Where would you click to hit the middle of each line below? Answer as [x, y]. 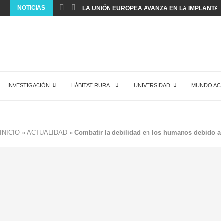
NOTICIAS [31, 8]
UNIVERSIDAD [152, 85]
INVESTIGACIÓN [29, 85]
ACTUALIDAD [47, 132]
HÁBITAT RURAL [92, 85]
